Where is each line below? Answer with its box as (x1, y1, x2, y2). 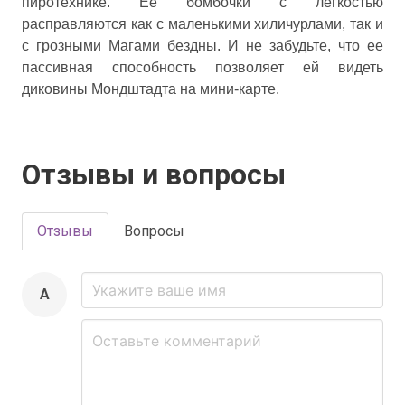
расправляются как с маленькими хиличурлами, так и (22, 16, 383, 32)
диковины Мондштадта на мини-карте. (22, 81, 279, 97)
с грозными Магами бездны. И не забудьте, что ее (22, 38, 383, 53)
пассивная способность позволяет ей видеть (22, 60, 383, 75)
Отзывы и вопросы (22, 157, 286, 192)
